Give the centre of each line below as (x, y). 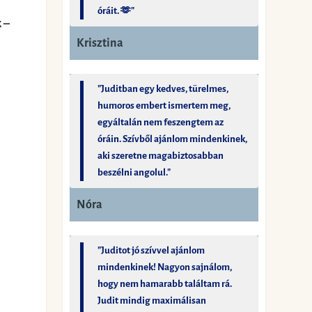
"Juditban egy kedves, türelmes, (163, 89)
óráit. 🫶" (116, 11)
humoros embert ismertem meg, (164, 106)
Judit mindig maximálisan (152, 301)
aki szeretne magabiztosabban (161, 156)
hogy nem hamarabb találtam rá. (165, 284)
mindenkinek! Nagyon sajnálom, (165, 267)
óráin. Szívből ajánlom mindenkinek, (173, 139)
